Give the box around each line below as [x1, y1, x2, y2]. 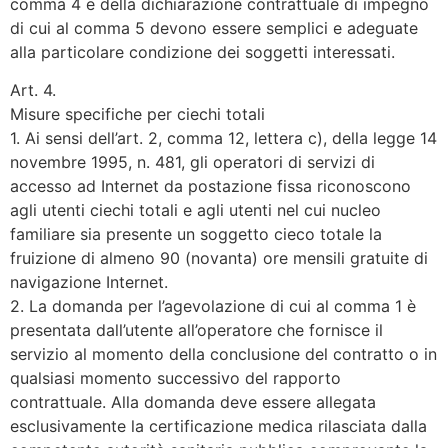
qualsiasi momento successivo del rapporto [10, 368, 341, 389]
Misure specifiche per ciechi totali [10, 104, 265, 125]
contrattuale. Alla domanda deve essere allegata [10, 392, 376, 413]
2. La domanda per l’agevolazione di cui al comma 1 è [10, 296, 416, 317]
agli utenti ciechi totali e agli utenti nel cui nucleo [10, 200, 381, 221]
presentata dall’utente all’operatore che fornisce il [10, 320, 383, 341]
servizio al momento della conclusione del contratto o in [10, 344, 437, 365]
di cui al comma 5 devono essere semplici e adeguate [10, 17, 418, 38]
